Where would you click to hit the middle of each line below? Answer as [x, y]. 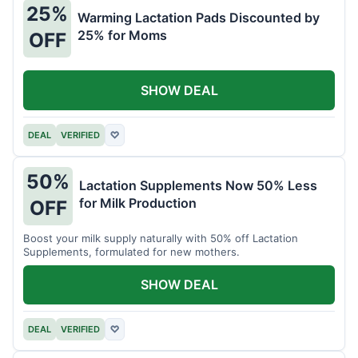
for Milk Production [138, 203]
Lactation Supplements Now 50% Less [198, 186]
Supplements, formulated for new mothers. [131, 251]
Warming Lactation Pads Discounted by [199, 18]
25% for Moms [122, 36]
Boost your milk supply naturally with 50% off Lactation [161, 238]
